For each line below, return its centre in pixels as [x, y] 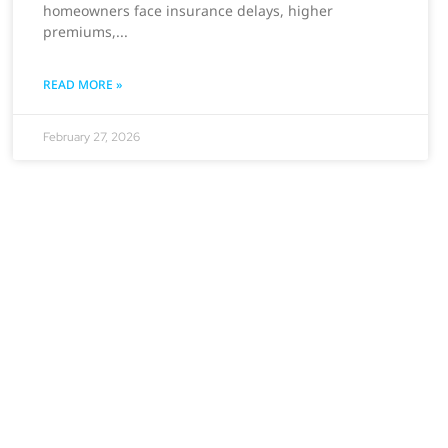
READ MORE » [83, 84]
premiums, [80, 31]
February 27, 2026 [92, 136]
